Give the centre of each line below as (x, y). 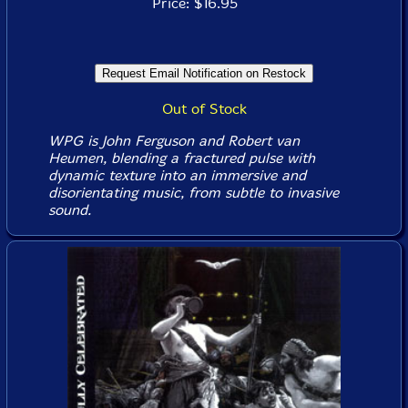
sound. (69, 210)
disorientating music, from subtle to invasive (193, 193)
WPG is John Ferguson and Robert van (173, 141)
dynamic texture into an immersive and (177, 176)
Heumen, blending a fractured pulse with (181, 158)
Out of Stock (204, 109)
